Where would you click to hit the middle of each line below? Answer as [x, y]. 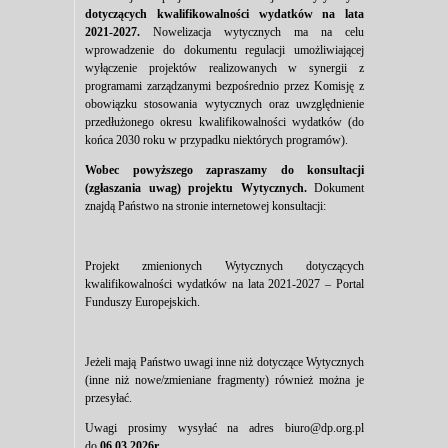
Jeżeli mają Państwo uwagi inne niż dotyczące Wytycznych [224, 361]
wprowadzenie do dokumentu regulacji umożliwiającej [224, 49]
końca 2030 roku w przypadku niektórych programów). [218, 139]
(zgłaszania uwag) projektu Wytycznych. [199, 187]
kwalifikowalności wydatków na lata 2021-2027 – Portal [224, 283]
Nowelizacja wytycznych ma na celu [252, 31]
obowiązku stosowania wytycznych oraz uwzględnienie [224, 103]
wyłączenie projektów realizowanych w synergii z [224, 67]
